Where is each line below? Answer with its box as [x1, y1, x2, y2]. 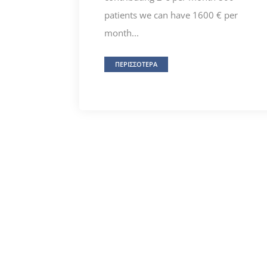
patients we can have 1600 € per [104, 9, 238, 21]
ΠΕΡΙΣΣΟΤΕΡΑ [114, 60, 157, 69]
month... [104, 27, 139, 39]
